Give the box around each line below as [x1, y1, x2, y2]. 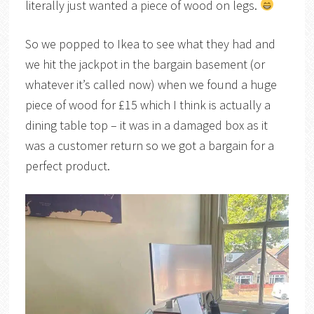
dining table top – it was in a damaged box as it [25, 116, 268, 133]
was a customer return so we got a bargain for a [25, 137, 274, 153]
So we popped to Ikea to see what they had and [25, 35, 275, 52]
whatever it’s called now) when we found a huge [25, 76, 277, 93]
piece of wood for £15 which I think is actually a [25, 96, 271, 113]
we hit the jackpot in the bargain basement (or [25, 55, 265, 72]
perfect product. [25, 157, 113, 174]
